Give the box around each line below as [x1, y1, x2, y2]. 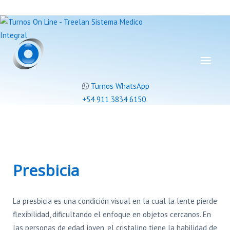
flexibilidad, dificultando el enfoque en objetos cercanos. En [13, 209, 211, 219]
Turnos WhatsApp [91, 81, 150, 91]
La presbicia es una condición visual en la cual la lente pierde [13, 196, 217, 206]
